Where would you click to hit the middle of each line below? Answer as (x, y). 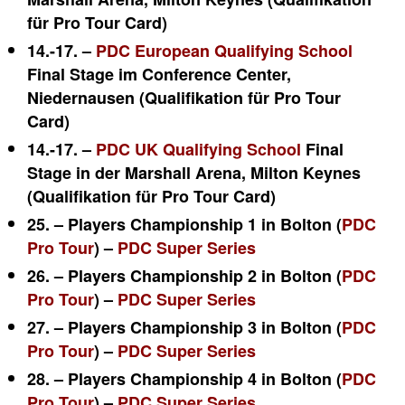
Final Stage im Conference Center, (159, 74)
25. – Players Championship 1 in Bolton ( (184, 224)
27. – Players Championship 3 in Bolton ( (184, 327)
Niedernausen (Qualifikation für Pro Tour (184, 98)
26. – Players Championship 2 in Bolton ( (184, 276)
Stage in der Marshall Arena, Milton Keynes (194, 173)
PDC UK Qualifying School (198, 149)
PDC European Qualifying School (224, 51)
